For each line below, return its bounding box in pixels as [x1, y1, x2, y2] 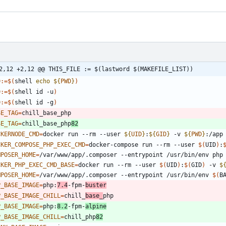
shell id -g [15, 98, 53, 106]
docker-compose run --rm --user [89, 141, 198, 148]
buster [85, 181, 106, 189]
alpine [85, 202, 106, 210]
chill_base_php [22, 120, 71, 127]
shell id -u [15, 88, 53, 95]
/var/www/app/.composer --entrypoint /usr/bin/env [39, 171, 212, 179]
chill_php [64, 213, 96, 220]
